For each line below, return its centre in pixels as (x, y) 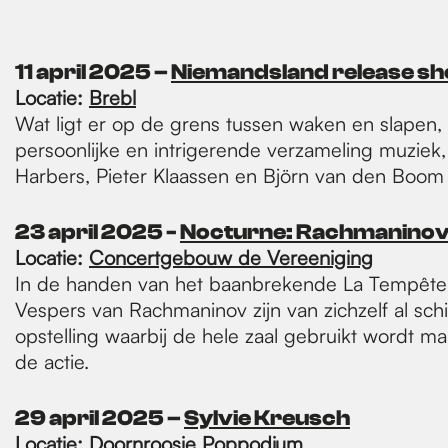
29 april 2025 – (99, 418)
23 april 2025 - (97, 232)
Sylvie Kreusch (267, 418)
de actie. (52, 361)
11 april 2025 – (93, 72)
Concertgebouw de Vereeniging (231, 257)
